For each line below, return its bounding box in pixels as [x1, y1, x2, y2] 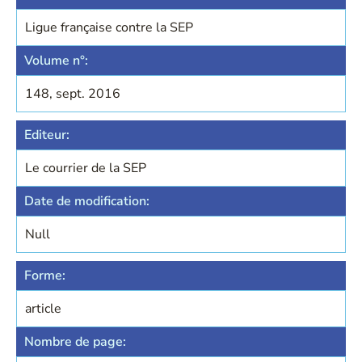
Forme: [24, 267, 65, 284]
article [25, 300, 61, 318]
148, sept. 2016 [25, 85, 120, 103]
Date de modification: [24, 192, 149, 210]
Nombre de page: [24, 333, 126, 351]
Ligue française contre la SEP [25, 19, 193, 36]
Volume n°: [24, 52, 88, 69]
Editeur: [24, 126, 69, 144]
